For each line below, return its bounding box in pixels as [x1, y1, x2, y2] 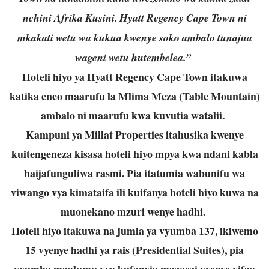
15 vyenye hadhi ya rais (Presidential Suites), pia [25, 241, 244, 258]
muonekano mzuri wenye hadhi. [60, 203, 209, 219]
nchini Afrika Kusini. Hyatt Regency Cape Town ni [22, 10, 247, 25]
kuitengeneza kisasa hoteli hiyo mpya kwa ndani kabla [11, 145, 258, 162]
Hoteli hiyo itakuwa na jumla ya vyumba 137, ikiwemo [11, 222, 258, 238]
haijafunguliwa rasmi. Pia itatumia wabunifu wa [24, 165, 245, 181]
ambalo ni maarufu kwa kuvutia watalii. [41, 107, 228, 123]
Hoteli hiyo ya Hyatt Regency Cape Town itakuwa [22, 68, 247, 85]
